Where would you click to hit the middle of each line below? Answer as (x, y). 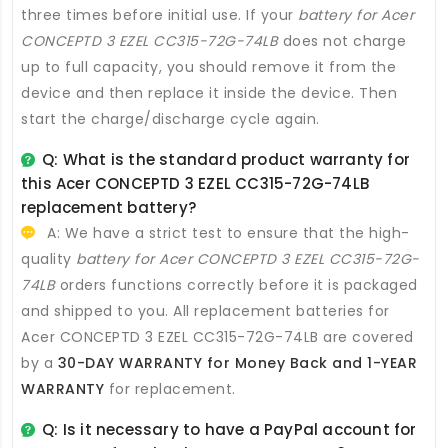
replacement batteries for (292, 311)
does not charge (342, 41)
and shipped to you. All (107, 311)
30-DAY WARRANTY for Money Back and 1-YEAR (237, 363)
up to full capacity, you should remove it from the (208, 67)
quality (48, 259)
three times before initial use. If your (159, 15)
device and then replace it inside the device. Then (209, 93)
